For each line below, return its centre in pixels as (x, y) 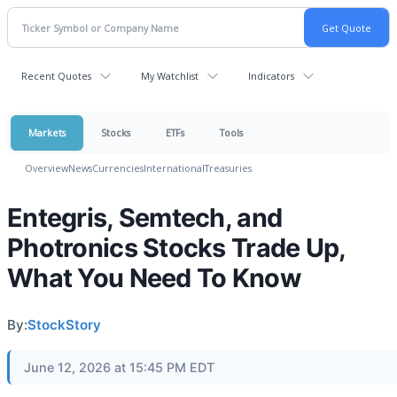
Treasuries (228, 168)
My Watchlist (170, 76)
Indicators (271, 76)
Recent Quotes (56, 76)
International (174, 168)
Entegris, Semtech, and (145, 218)
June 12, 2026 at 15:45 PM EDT (119, 367)
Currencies (118, 168)
